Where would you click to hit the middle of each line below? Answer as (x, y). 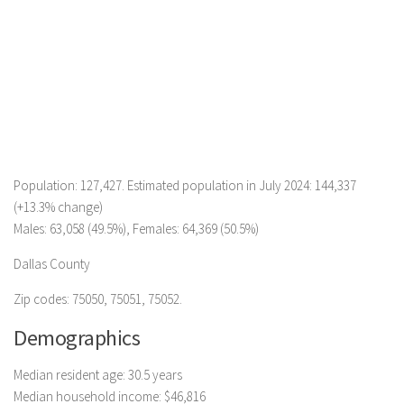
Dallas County (52, 264)
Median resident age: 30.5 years (98, 375)
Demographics (77, 338)
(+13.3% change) (58, 207)
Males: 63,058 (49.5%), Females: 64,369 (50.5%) (136, 229)
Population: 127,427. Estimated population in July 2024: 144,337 (185, 185)
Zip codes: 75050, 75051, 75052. (98, 299)
